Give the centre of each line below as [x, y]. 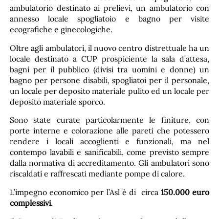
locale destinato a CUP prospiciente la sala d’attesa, [109, 58]
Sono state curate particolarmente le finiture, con [109, 120]
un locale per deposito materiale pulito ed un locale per [109, 91]
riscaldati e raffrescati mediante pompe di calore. [97, 174]
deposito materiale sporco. [57, 101]
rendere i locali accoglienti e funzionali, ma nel [109, 142]
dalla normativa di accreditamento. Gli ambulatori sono [109, 163]
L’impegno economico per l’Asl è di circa [85, 192]
